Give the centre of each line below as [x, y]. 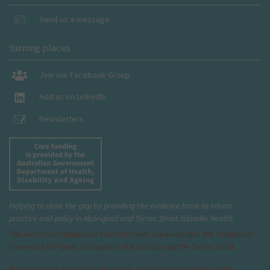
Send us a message [74, 20]
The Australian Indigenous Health [66, 234]
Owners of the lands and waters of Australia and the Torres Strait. [123, 247]
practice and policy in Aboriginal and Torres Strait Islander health [121, 218]
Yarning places [40, 48]
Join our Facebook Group [84, 74]
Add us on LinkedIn [72, 97]
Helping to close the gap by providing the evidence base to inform [121, 206]
